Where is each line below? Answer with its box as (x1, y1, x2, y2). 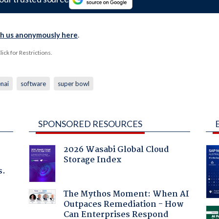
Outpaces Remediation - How (63, 197, 184, 211)
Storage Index (63, 153, 122, 167)
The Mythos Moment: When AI (63, 187, 189, 201)
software (20, 79, 46, 88)
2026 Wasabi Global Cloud (63, 143, 169, 156)
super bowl (57, 79, 89, 88)
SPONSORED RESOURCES (38, 118, 142, 129)
